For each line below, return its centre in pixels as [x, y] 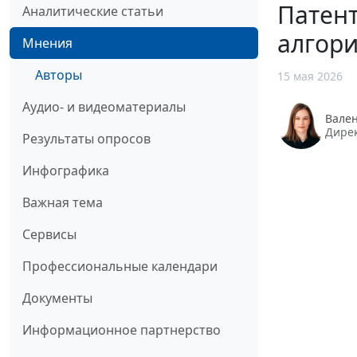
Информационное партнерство [122, 330]
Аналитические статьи [93, 12]
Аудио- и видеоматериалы [104, 107]
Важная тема [63, 203]
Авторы [59, 75]
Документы [57, 298]
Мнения [47, 43]
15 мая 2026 [310, 76]
